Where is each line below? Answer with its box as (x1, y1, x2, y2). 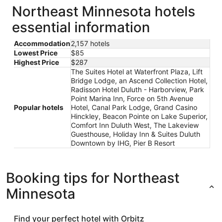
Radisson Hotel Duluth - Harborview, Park (71, 85, 204, 94)
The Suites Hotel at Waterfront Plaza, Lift (71, 67, 203, 76)
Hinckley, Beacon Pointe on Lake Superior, (71, 112, 208, 121)
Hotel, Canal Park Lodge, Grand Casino (71, 103, 197, 112)
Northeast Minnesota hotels (12, 3, 195, 20)
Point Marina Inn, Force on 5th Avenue (71, 94, 193, 103)
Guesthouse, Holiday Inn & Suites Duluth (71, 130, 200, 139)
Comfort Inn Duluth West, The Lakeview (71, 121, 199, 130)
